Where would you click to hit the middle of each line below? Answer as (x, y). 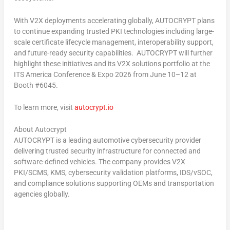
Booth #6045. (36, 85)
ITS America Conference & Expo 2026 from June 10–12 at (105, 74)
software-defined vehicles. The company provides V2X (99, 162)
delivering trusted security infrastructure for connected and (107, 151)
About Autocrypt (41, 130)
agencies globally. (42, 194)
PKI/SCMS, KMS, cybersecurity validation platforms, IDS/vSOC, (113, 173)
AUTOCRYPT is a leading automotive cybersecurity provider (107, 140)
